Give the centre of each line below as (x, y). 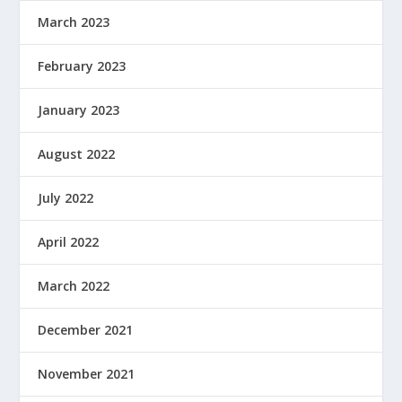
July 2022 (66, 197)
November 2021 (87, 373)
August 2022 (77, 153)
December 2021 (86, 329)
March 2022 (74, 285)
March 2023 (74, 22)
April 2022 (69, 241)
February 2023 (82, 66)
